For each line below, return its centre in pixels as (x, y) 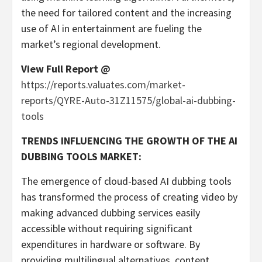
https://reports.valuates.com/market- (103, 85)
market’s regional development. (91, 44)
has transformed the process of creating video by (129, 197)
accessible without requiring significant (107, 229)
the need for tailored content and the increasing (126, 13)
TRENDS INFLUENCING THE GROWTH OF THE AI (129, 141)
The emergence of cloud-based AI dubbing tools (126, 181)
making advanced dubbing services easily (111, 213)
